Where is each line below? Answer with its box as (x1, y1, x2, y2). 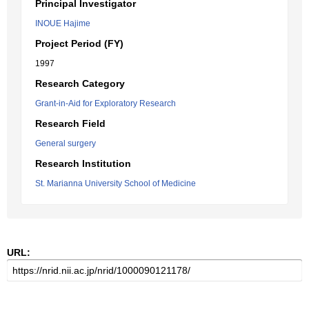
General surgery (35, 139, 96, 148)
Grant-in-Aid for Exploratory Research (35, 99, 176, 108)
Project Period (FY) (35, 38, 123, 49)
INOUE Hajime (35, 19, 90, 28)
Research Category (35, 78, 125, 89)
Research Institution (35, 158, 131, 169)
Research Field (35, 118, 106, 129)
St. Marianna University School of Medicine (35, 179, 196, 188)
